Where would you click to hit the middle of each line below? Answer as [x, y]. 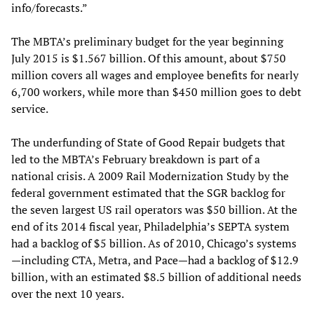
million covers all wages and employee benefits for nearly [155, 75]
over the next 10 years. [68, 294]
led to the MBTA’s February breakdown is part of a [136, 159]
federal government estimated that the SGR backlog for [148, 193]
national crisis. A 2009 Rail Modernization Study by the [150, 176]
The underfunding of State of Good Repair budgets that [148, 143]
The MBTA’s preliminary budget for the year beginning [147, 42]
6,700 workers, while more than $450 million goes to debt [156, 92]
